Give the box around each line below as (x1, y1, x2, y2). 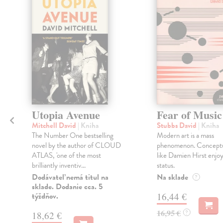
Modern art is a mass (156, 129, 214, 141)
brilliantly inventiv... (31, 159, 86, 171)
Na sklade (156, 171, 188, 183)
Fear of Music (156, 106, 222, 123)
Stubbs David (156, 119, 198, 131)
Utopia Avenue (31, 106, 100, 123)
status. (156, 159, 175, 171)
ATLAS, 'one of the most (31, 149, 101, 161)
